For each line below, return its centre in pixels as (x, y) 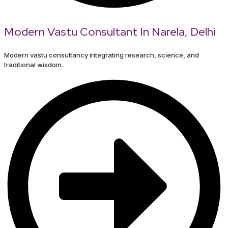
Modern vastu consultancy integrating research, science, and (102, 55)
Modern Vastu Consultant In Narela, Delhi (110, 32)
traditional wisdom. (34, 65)
